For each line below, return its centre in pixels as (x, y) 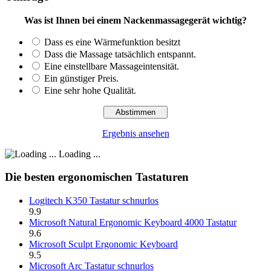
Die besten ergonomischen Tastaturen (97, 177)
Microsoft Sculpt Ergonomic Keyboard (103, 244)
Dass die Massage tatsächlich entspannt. (120, 54)
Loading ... (78, 154)
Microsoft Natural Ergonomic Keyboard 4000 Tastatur (133, 222)
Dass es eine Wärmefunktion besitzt (112, 42)
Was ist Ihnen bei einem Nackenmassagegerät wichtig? (135, 20)
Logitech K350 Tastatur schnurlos (94, 201)
